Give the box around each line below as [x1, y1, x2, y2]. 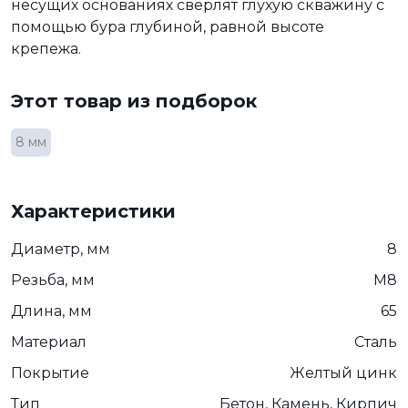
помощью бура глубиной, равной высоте [11, 17, 324, 36]
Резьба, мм [11, 270, 95, 289]
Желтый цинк [290, 363, 397, 382]
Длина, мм [11, 301, 92, 320]
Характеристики [11, 199, 176, 222]
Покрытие [11, 363, 89, 382]
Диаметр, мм [11, 240, 110, 258]
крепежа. [11, 39, 85, 57]
